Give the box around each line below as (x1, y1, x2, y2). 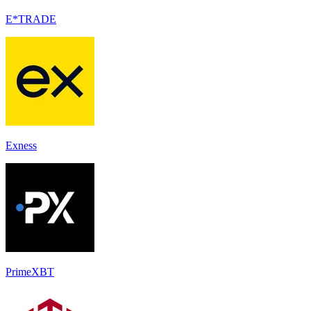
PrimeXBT (6, 265, 54, 278)
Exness (6, 139, 37, 151)
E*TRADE (6, 12, 56, 25)
